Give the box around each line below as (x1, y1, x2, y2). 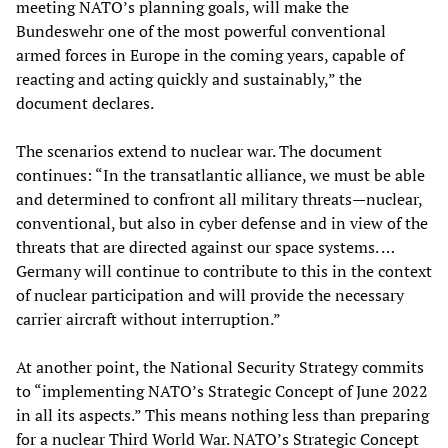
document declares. (16, 91, 154, 114)
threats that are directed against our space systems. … (16, 235, 394, 258)
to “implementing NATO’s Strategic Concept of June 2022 (16, 379, 428, 402)
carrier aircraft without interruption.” (16, 307, 281, 330)
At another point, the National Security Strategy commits (16, 355, 424, 378)
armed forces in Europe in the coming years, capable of (16, 43, 404, 66)
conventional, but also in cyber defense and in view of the (16, 211, 428, 234)
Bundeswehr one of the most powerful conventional (16, 19, 386, 42)
